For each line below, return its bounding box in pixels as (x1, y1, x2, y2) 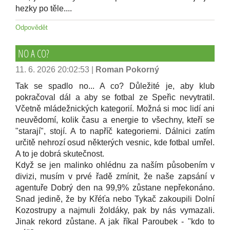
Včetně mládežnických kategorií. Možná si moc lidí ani (15, 104, 215, 113)
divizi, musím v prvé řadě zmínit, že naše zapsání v (15, 172, 215, 181)
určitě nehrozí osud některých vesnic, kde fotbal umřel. (15, 138, 215, 147)
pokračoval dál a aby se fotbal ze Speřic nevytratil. (15, 93, 215, 102)
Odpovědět (15, 24, 48, 31)
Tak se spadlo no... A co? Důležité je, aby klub (15, 82, 215, 90)
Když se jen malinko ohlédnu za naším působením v (15, 161, 215, 169)
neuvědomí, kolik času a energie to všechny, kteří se (15, 116, 215, 124)
